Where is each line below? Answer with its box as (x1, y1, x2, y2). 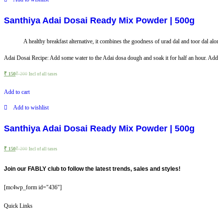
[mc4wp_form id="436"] (4, 183, 62, 191)
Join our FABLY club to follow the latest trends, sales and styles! (4, 165, 181, 172)
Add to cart (4, 88, 30, 95)
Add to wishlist (13, 104, 49, 111)
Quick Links (4, 202, 33, 209)
